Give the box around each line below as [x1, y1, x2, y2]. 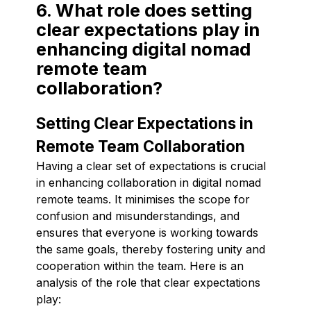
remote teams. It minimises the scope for [36, 192, 250, 206]
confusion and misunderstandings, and [36, 208, 239, 223]
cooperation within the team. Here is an [36, 258, 244, 273]
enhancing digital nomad [36, 37, 251, 60]
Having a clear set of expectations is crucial [36, 158, 266, 173]
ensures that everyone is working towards [36, 225, 258, 239]
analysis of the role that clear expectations [36, 275, 260, 289]
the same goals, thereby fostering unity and [36, 242, 265, 256]
